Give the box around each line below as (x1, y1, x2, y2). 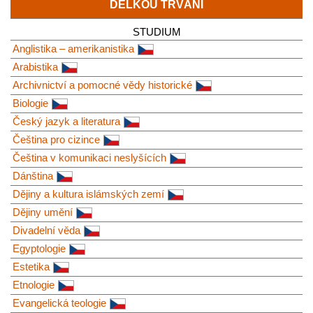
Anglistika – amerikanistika (13, 43, 134, 55)
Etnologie (13, 279, 54, 291)
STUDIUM (132, 26, 181, 38)
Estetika (13, 261, 50, 273)
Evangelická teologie (13, 297, 106, 310)
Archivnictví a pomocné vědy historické (13, 79, 192, 92)
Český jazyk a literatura (13, 115, 120, 128)
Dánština (13, 170, 53, 182)
